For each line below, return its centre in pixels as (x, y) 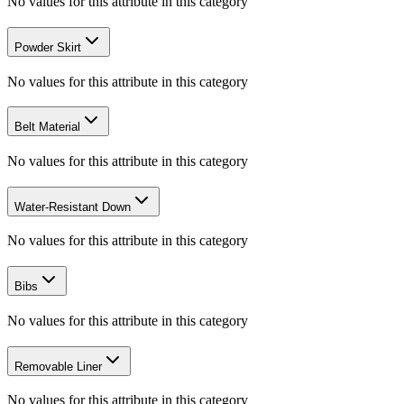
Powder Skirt (48, 47)
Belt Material (47, 127)
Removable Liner (58, 366)
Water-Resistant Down (73, 207)
